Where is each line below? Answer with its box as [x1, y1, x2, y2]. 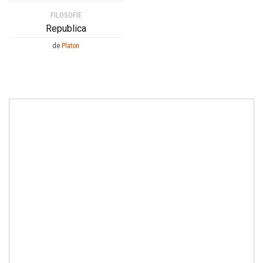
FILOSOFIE [50, 11, 82, 20]
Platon [62, 42, 79, 50]
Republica [45, 23, 86, 35]
